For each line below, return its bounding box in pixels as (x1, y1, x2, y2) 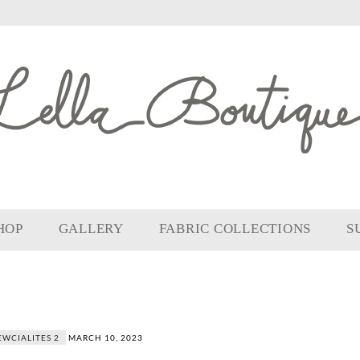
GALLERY (58, 221, 124, 236)
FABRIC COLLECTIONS (158, 221, 312, 236)
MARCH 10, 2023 (68, 333, 144, 342)
